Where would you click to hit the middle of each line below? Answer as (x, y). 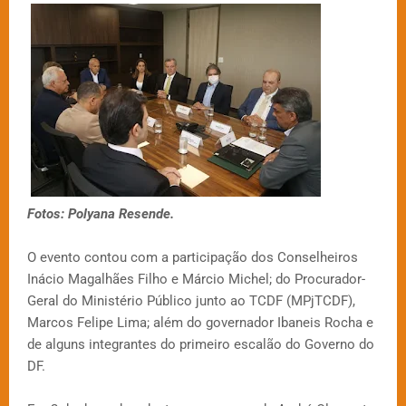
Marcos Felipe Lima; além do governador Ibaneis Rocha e (200, 323)
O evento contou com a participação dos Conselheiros (193, 258)
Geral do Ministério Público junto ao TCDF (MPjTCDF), (191, 301)
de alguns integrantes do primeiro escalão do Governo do (201, 345)
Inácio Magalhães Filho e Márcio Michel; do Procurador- (196, 280)
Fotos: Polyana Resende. (101, 214)
